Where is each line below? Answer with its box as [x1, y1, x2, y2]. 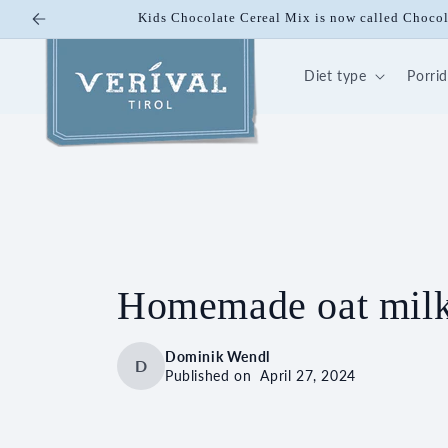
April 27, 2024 [260, 367, 356, 385]
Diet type [304, 67, 367, 84]
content [29, 22, 86, 41]
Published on [165, 367, 261, 385]
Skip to [29, 4, 82, 23]
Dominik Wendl [165, 348, 270, 366]
